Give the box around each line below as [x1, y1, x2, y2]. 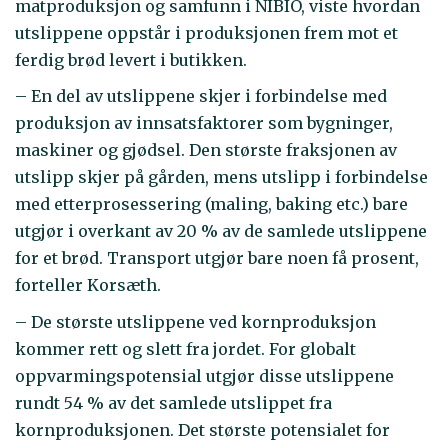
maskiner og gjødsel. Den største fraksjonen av [15, 140, 397, 161]
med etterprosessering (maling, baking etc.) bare [15, 194, 408, 215]
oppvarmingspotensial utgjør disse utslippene [15, 365, 394, 386]
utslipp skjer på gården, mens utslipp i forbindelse [15, 167, 428, 188]
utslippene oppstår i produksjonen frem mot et [15, 22, 398, 43]
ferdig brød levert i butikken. [15, 49, 247, 70]
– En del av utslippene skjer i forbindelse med [15, 86, 387, 107]
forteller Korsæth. [15, 275, 161, 296]
